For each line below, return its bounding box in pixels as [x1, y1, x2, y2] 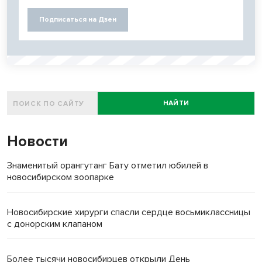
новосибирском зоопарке [7, 171, 114, 184]
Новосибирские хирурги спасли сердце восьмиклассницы [7, 206, 250, 219]
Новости [7, 133, 68, 151]
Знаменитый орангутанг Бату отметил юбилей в [7, 160, 208, 172]
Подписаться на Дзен [39, 15, 116, 25]
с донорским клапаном [7, 218, 102, 230]
